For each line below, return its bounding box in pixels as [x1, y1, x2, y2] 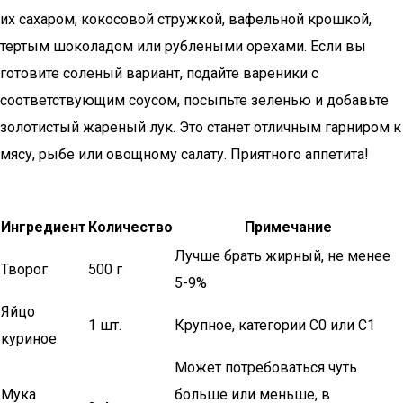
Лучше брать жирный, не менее [175, 247, 390, 264]
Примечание [245, 219, 332, 236]
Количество [88, 219, 173, 236]
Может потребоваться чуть [175, 359, 357, 376]
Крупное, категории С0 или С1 [175, 317, 375, 334]
